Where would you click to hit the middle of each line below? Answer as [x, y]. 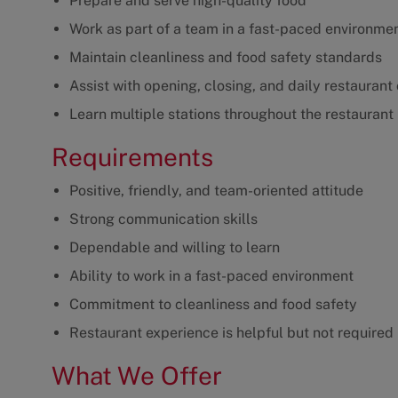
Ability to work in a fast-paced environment [211, 276]
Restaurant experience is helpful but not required [231, 333]
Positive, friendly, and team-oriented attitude [216, 191]
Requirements [132, 157]
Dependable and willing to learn [175, 248]
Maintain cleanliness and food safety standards [226, 58]
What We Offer [137, 376]
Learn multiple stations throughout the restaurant [231, 115]
